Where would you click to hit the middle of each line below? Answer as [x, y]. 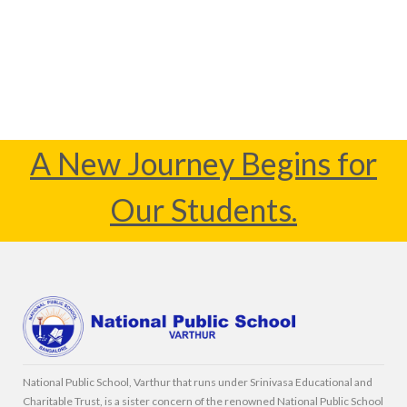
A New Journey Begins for [203, 164]
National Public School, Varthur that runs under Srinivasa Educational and [198, 382]
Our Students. [203, 210]
